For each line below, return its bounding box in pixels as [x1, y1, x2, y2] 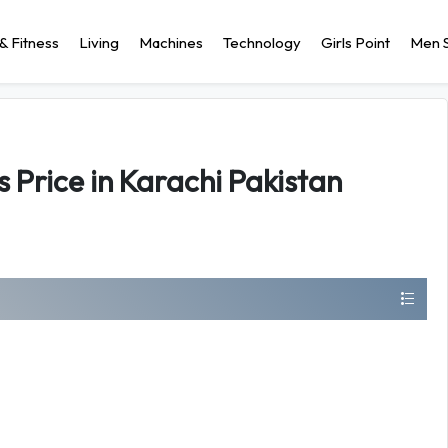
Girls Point [321, 32, 390, 52]
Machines [139, 32, 203, 52]
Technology [223, 32, 301, 52]
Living [79, 32, 119, 52]
